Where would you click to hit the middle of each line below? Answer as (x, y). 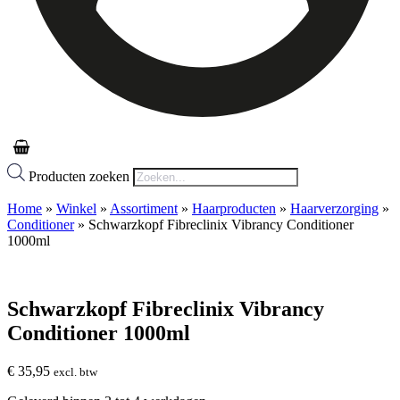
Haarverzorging (334, 209)
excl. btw (75, 371)
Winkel (76, 209)
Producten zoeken (81, 177)
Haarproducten (234, 209)
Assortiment (144, 209)
